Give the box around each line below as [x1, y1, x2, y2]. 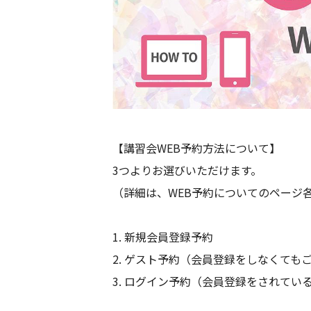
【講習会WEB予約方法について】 [112, 140, 280, 157]
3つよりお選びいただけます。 [112, 162, 262, 179]
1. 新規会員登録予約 [112, 228, 213, 246]
